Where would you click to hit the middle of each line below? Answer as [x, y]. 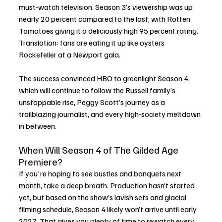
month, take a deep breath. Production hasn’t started [108, 185]
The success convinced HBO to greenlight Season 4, [105, 78]
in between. [38, 126]
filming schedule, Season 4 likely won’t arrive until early [109, 209]
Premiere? [41, 162]
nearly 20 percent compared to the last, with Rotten [105, 19]
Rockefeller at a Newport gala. [70, 55]
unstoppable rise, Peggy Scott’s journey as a [93, 102]
